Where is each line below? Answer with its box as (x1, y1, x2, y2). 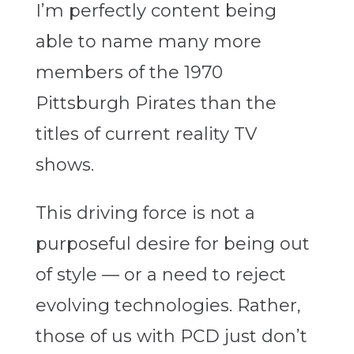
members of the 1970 (35, 62, 223, 84)
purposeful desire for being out (35, 233, 310, 255)
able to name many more (35, 31, 262, 53)
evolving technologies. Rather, (35, 295, 301, 317)
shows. (35, 154, 94, 176)
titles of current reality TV (35, 123, 257, 145)
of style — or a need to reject (35, 264, 286, 286)
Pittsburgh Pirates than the (35, 92, 277, 115)
